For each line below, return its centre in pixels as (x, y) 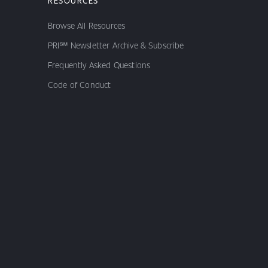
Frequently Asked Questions (99, 64)
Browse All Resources (87, 25)
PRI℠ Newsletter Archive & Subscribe (116, 45)
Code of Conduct (80, 84)
